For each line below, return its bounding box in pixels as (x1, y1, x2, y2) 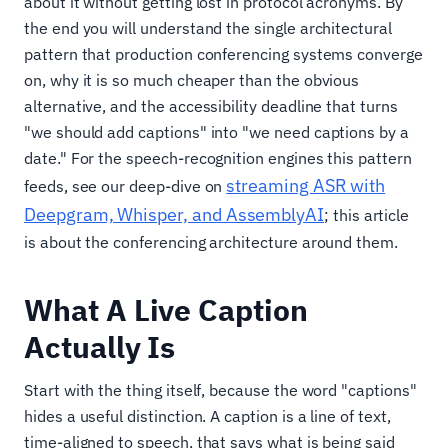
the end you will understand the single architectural (24, 18, 392, 38)
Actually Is (24, 327, 176, 366)
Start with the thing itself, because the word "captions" (24, 380, 417, 400)
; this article (324, 205, 410, 225)
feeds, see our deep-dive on (24, 176, 227, 196)
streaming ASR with (226, 174, 386, 197)
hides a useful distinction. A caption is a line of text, (24, 406, 391, 426)
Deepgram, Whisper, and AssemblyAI (24, 203, 325, 226)
